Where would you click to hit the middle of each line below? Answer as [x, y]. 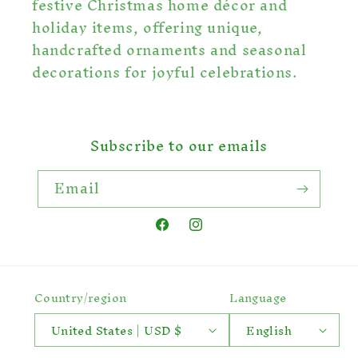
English [269, 330]
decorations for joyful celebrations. [165, 73]
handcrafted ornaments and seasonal [169, 50]
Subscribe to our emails [179, 146]
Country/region [80, 298]
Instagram [221, 233]
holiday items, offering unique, [147, 28]
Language [258, 298]
